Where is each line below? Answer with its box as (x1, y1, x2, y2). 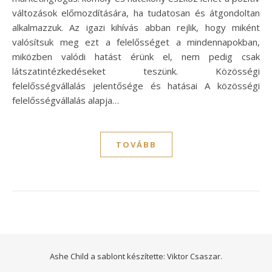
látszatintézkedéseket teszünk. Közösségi (12, 64, 260, 77)
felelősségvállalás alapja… (12, 93, 119, 106)
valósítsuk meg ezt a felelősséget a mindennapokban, (12, 35, 260, 48)
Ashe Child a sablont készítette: (50, 250, 167, 262)
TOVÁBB (115, 138, 157, 150)
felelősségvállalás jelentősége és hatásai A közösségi (12, 79, 260, 92)
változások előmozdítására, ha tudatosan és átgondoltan (12, 6, 260, 19)
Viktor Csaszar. (167, 250, 222, 262)
